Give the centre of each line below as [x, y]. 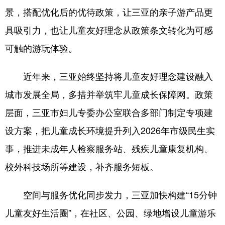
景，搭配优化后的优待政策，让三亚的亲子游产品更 [109, 12]
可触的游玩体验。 [41, 48]
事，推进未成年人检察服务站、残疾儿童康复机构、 [109, 148]
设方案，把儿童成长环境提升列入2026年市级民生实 [110, 130]
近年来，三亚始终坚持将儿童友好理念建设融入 [109, 76]
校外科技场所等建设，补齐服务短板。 [82, 166]
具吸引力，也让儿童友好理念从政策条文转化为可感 [109, 30]
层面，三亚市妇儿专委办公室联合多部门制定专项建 [109, 112]
